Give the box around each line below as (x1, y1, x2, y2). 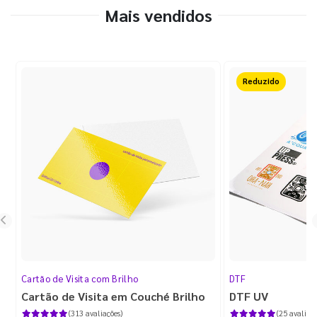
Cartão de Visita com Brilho (21, 272, 139, 285)
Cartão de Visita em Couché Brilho (21, 289, 205, 304)
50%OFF (244, 76, 278, 87)
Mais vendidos (105, 4, 212, 27)
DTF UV (229, 289, 268, 304)
